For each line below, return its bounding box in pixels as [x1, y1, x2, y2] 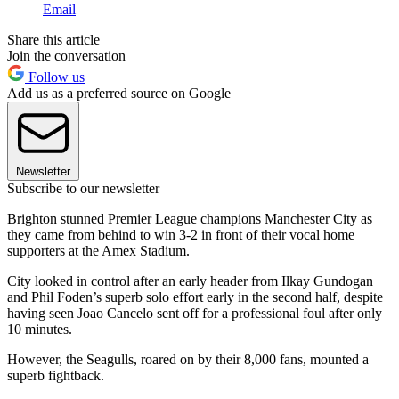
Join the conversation [7, 47, 126, 63]
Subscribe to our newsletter [7, 180, 159, 196]
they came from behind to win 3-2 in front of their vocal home [7, 226, 354, 242]
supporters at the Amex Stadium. [7, 242, 190, 258]
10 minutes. [7, 321, 72, 337]
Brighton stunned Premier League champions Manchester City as [7, 210, 372, 226]
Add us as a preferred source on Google [7, 85, 231, 101]
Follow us [25, 69, 85, 85]
